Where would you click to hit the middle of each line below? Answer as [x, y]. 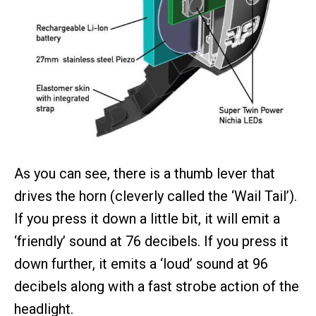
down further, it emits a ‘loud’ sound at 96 [141, 264]
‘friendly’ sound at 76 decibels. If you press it [151, 242]
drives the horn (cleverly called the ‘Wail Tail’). [156, 196]
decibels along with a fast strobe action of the [157, 287]
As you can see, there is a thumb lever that [145, 174]
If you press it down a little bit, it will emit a [147, 219]
